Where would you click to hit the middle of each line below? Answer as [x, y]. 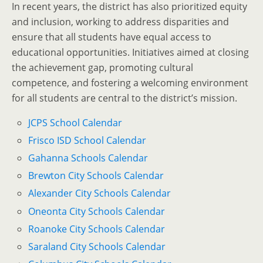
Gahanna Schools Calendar [88, 158]
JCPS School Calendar [75, 122]
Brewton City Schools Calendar [96, 176]
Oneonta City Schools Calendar [97, 211]
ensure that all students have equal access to [112, 37]
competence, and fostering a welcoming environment [130, 82]
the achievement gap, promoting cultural [102, 67]
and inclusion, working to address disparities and [120, 21]
